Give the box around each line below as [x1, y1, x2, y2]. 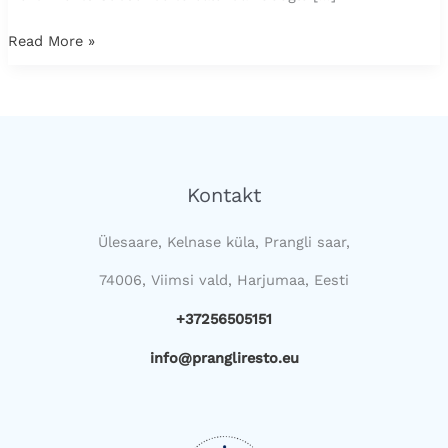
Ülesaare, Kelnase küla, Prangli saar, [98, 232, 350, 251]
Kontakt [187, 182, 261, 207]
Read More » [7, 32, 95, 51]
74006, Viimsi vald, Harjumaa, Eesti [99, 271, 349, 290]
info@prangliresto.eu [149, 348, 299, 367]
